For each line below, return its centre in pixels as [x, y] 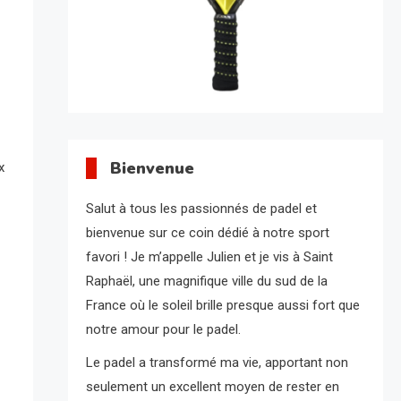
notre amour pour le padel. [163, 330]
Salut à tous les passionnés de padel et [201, 209]
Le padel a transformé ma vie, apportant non [217, 363]
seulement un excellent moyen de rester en [212, 387]
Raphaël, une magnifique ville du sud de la [206, 282]
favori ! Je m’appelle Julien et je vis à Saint [209, 257]
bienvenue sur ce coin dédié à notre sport [207, 233]
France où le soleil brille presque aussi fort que [222, 306]
